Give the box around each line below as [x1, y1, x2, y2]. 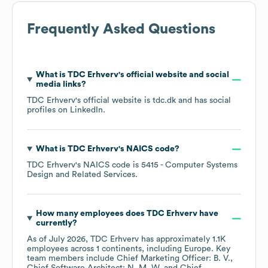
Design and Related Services [27, 170, 135, 179]
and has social [176, 96, 231, 105]
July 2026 [49, 235, 86, 244]
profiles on [27, 106, 70, 115]
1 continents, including [96, 245, 184, 254]
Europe [184, 245, 211, 254]
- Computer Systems [159, 161, 237, 170]
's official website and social [118, 71, 229, 80]
